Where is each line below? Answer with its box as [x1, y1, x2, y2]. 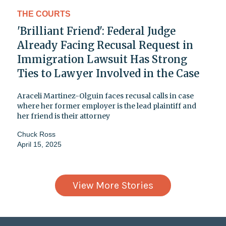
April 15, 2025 [17, 140, 62, 149]
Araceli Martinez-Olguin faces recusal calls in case [17, 91, 194, 101]
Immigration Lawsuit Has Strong [17, 53, 187, 66]
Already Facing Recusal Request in [17, 39, 193, 52]
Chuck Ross [17, 130, 55, 139]
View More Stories [73, 180, 153, 192]
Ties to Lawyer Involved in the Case [17, 67, 199, 80]
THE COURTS [17, 10, 71, 19]
